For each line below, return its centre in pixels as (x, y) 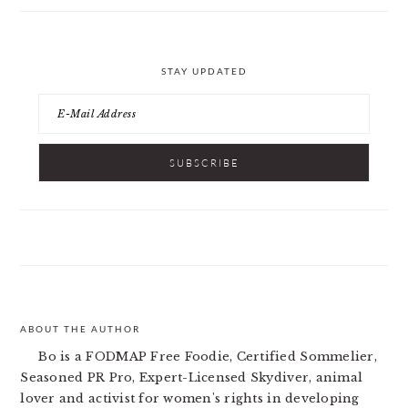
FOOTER (63, 336)
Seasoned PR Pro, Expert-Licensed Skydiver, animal (192, 377)
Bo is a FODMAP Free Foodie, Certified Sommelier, (208, 357)
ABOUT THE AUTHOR (81, 329)
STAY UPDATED (204, 71)
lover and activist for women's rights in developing (190, 398)
